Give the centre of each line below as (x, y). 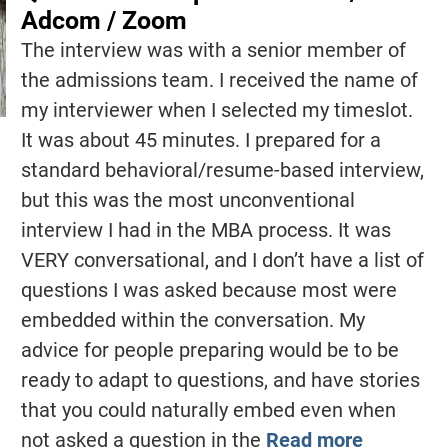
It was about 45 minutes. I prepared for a (200, 140)
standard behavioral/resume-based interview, (222, 170)
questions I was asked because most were (208, 290)
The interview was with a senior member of (213, 50)
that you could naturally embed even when (208, 410)
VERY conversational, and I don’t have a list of (222, 260)
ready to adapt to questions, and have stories (220, 380)
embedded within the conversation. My (192, 320)
